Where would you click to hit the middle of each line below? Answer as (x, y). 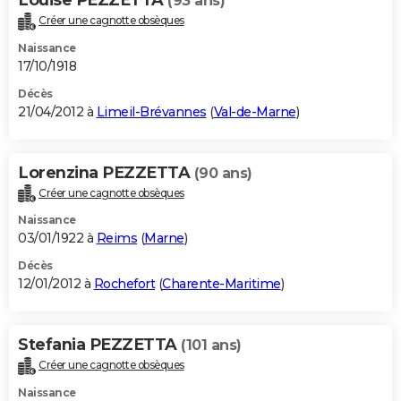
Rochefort (124, 284)
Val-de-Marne (255, 111)
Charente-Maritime (222, 284)
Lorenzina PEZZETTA (106, 172)
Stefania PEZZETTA (99, 345)
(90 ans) (223, 173)
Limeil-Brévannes (151, 111)
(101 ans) (211, 346)
